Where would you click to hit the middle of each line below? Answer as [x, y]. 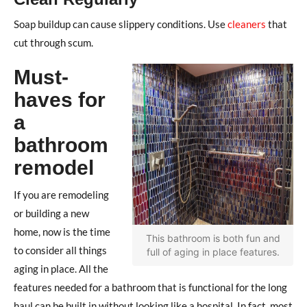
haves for [60, 99]
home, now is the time [62, 231]
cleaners [247, 24]
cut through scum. [53, 42]
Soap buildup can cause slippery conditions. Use [121, 24]
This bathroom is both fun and [213, 238]
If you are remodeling [61, 194]
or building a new [51, 213]
